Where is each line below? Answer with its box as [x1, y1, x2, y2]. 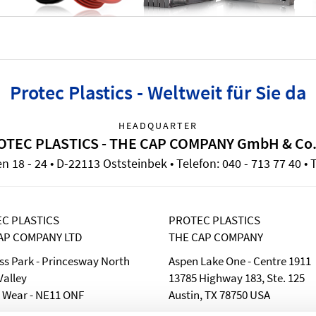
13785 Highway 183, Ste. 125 [169, 270, 305, 286]
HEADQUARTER [119, 119, 197, 133]
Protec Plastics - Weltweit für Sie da [10, 80, 306, 106]
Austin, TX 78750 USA [169, 287, 270, 303]
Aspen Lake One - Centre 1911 [169, 253, 311, 269]
